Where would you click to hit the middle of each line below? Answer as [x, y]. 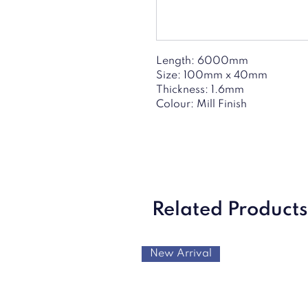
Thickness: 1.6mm [200, 90]
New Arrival [181, 254]
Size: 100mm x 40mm [212, 76]
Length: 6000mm [202, 61]
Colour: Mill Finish [201, 104]
